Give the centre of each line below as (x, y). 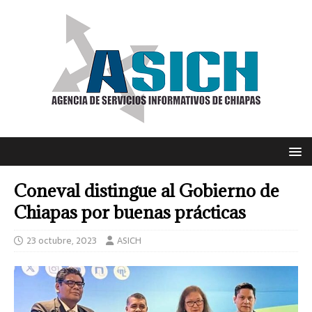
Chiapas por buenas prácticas (130, 212)
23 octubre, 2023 (62, 241)
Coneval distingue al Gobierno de (147, 190)
